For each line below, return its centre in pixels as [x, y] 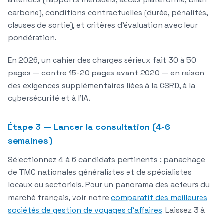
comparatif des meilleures [159, 198]
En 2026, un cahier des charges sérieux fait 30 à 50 [102, 60]
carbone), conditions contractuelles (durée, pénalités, [108, 13]
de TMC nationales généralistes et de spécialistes [100, 172]
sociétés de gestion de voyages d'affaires [85, 210]
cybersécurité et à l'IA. [49, 98]
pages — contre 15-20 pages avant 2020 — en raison [106, 73]
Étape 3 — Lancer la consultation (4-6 [89, 127]
